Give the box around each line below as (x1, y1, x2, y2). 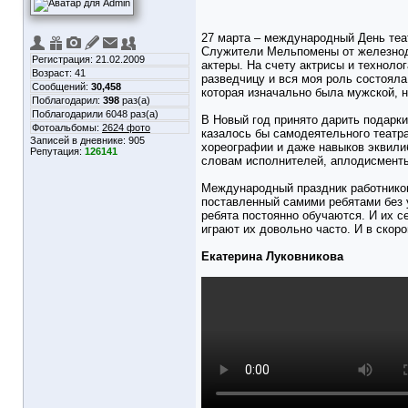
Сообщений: (32, 81, 91, 92)
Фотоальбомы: (32, 122, 102, 133)
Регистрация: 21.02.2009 (32, 54, 145, 65)
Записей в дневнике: (30, 135, 128, 146)
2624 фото (102, 122, 150, 133)
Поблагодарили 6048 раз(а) (32, 108, 158, 119)
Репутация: (30, 146, 85, 157)
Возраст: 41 (32, 67, 86, 78)
